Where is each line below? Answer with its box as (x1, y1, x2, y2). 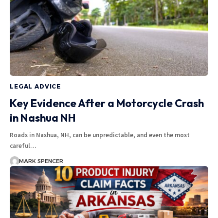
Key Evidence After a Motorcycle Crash (10, 96, 204, 110)
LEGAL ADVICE (10, 82, 61, 90)
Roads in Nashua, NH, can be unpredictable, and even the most (10, 130, 190, 139)
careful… (10, 141, 36, 150)
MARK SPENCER (18, 157, 63, 164)
